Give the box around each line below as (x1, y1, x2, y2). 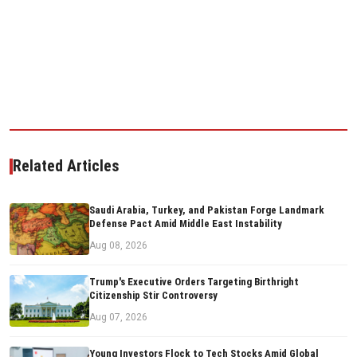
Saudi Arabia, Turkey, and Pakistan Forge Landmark (89, 204, 324, 217)
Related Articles (13, 156, 120, 176)
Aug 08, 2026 (89, 240, 147, 252)
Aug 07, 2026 (89, 312, 147, 324)
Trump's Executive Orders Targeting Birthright (89, 276, 299, 288)
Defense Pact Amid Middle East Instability (89, 218, 282, 230)
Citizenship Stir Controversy (89, 289, 218, 302)
